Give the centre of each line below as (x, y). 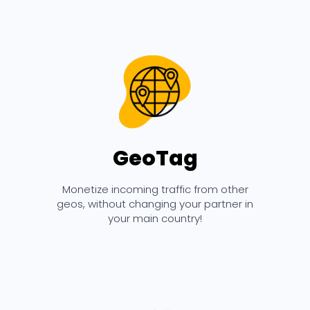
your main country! (155, 218)
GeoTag (155, 158)
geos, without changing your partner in (155, 203)
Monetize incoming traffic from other (155, 189)
